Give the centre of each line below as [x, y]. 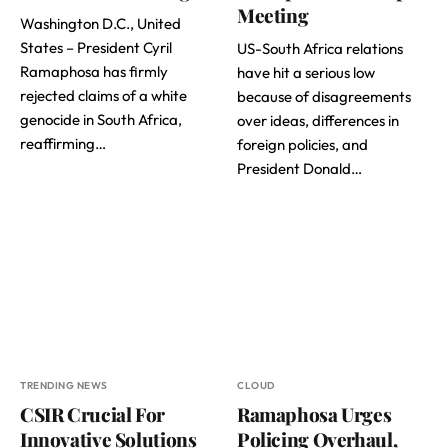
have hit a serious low [306, 72]
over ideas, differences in [318, 120]
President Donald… [299, 168]
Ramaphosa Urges [314, 413]
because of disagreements [324, 96]
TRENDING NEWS [64, 385]
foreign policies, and [302, 144]
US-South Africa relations [320, 48]
